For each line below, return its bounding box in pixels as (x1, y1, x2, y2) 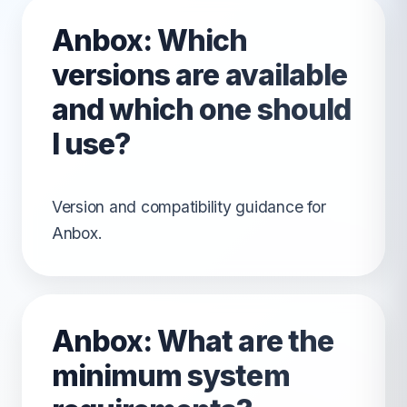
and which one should (52, 92, 351, 127)
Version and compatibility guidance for (52, 197, 326, 217)
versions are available (52, 57, 347, 93)
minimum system (52, 358, 290, 394)
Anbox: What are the (52, 323, 333, 360)
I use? (52, 126, 131, 162)
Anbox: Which (52, 23, 248, 58)
